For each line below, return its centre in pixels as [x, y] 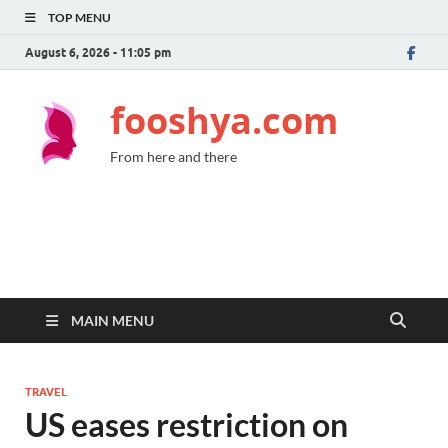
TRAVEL [46, 392]
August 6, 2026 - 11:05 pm [98, 52]
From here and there [173, 156]
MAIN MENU [112, 320]
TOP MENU [79, 17]
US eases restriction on [186, 424]
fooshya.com [224, 120]
